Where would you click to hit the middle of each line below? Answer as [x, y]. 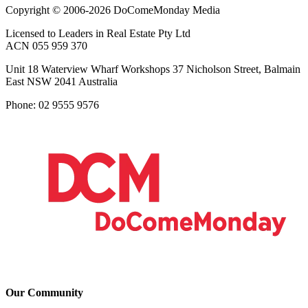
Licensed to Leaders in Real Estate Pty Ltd [98, 33]
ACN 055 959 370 [46, 45]
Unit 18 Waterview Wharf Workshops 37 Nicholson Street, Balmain [153, 69]
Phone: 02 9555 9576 [52, 104]
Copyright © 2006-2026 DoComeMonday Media [113, 10]
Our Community [44, 293]
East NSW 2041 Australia [62, 81]
